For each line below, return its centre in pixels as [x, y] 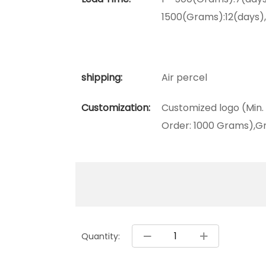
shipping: [102, 78]
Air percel [184, 78]
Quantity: [101, 236]
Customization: [116, 108]
